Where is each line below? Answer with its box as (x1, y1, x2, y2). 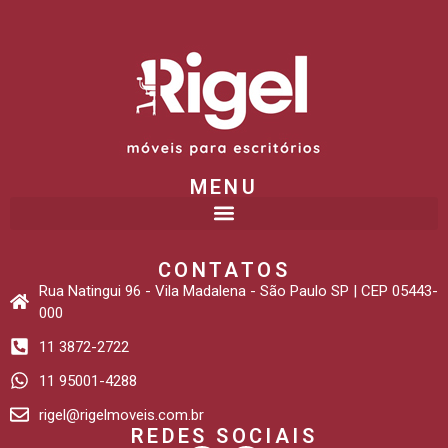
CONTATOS (157, 257, 291, 282)
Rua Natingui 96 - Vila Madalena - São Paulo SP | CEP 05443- (38, 281, 438, 300)
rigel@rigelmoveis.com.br (38, 405, 204, 424)
